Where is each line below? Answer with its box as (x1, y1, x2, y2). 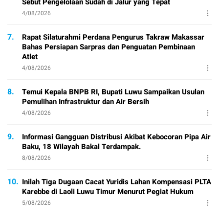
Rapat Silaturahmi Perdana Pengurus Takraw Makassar (22, 31, 204, 43)
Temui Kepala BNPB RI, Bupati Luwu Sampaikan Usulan (22, 86, 204, 97)
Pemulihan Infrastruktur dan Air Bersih (22, 96, 149, 107)
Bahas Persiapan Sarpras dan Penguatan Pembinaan (22, 41, 195, 52)
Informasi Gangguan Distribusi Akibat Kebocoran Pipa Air (22, 131, 211, 142)
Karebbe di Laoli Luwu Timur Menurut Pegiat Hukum (22, 186, 194, 197)
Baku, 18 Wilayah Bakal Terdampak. (22, 141, 141, 152)
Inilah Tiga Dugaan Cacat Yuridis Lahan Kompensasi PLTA (22, 176, 211, 187)
